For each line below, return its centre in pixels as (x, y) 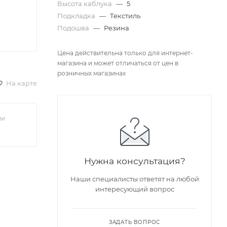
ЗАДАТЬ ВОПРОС (135, 222)
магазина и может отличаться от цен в (118, 63)
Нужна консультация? (135, 161)
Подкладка (77, 16)
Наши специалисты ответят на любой (135, 179)
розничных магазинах (91, 73)
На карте (21, 83)
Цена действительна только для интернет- (125, 53)
